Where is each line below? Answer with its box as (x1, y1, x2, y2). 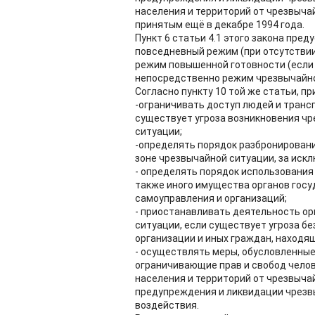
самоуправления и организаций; (135, 193, 287, 204)
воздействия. (135, 300, 199, 311)
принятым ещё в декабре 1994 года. (135, 19, 304, 30)
